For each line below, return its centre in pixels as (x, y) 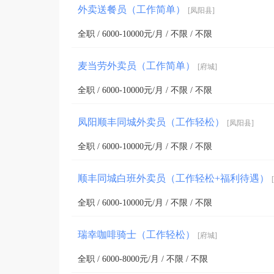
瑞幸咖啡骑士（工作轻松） (138, 234)
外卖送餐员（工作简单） (133, 9)
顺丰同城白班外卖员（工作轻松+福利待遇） (175, 178)
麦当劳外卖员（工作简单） (138, 65)
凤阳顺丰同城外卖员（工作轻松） (152, 122)
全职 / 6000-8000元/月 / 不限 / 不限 (143, 259)
